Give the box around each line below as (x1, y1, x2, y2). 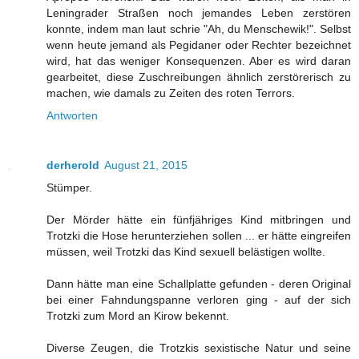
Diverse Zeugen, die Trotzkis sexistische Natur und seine (46, 341, 351, 354)
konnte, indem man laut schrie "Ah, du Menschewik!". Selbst (46, 22, 351, 35)
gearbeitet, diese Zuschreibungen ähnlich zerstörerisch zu (46, 70, 351, 83)
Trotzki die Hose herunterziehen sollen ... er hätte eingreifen (46, 228, 351, 242)
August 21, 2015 (104, 158, 188, 171)
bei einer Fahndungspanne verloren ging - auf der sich (46, 292, 351, 306)
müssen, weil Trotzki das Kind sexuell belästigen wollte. (46, 244, 325, 258)
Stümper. (46, 180, 92, 194)
